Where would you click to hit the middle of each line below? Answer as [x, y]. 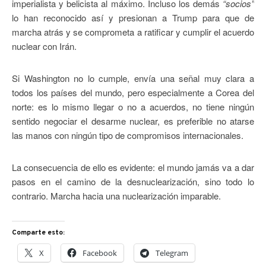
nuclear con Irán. [44, 46]
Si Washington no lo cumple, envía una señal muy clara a [133, 78]
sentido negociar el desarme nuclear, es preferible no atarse [133, 121]
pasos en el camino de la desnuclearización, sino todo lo [133, 182]
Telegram [172, 253]
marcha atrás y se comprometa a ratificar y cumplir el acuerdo [133, 32]
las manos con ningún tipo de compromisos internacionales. [128, 135]
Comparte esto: [38, 233]
